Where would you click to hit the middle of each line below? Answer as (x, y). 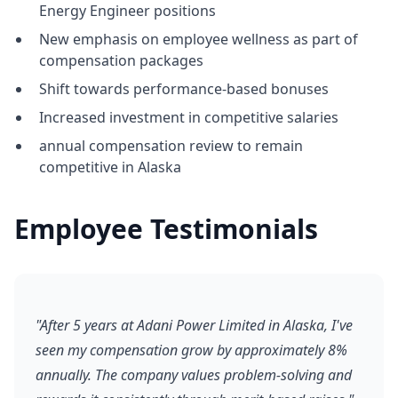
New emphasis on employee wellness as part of (199, 39)
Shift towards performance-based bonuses (184, 89)
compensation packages (121, 60)
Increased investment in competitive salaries (189, 117)
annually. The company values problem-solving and (194, 375)
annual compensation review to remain (171, 146)
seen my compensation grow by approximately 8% (191, 350)
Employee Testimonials (166, 229)
